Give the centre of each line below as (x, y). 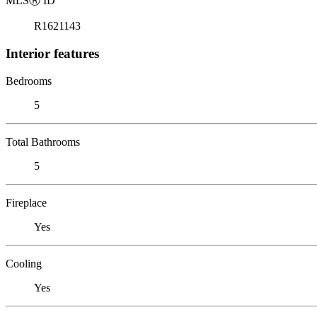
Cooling (24, 263)
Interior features (52, 53)
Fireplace (26, 202)
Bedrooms (29, 81)
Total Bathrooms (43, 142)
